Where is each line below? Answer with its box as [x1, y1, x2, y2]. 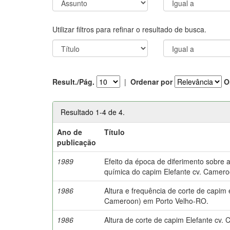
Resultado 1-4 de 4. [61, 106, 125, 117]
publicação [57, 137, 97, 147]
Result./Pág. [52, 76, 94, 87]
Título [104, 126, 125, 137]
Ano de [57, 126, 83, 137]
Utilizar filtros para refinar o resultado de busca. [52, 24, 206, 34]
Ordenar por [130, 76, 172, 87]
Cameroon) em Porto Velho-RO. [104, 195, 209, 206]
